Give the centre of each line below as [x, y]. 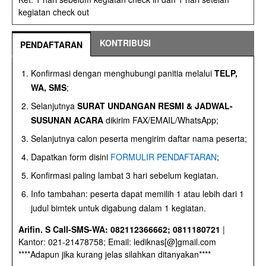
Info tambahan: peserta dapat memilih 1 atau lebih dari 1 [137, 194]
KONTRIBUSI [125, 43]
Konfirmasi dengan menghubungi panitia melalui [123, 73]
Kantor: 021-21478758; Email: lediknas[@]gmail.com [117, 242]
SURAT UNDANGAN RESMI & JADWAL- [155, 106]
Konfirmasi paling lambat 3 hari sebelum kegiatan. [125, 175]
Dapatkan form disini [71, 157]
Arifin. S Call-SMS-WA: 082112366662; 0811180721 [119, 229]
